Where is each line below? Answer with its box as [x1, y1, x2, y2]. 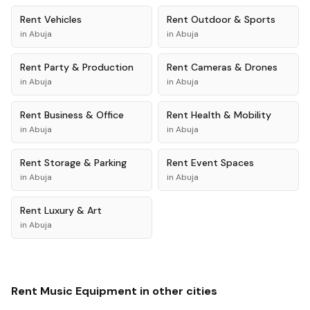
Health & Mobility [191, 109, 271, 121]
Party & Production [44, 61, 134, 73]
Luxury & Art [44, 204, 102, 217]
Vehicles [44, 13, 82, 26]
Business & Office [44, 109, 124, 121]
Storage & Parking [44, 156, 127, 169]
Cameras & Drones [191, 61, 277, 73]
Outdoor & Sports [191, 13, 275, 26]
